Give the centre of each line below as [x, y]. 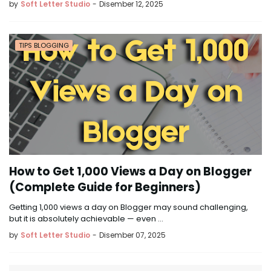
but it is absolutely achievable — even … [86, 219]
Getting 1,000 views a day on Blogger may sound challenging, [129, 207]
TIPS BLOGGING [44, 45]
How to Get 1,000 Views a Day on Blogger [130, 171]
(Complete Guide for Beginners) [105, 187]
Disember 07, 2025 [132, 235]
